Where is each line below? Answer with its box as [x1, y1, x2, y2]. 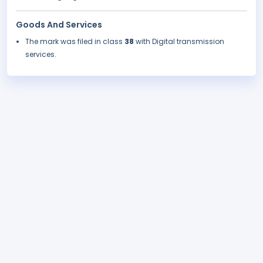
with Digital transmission [136, 36, 224, 47]
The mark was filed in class [25, 36, 124, 47]
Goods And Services [16, 19, 102, 31]
